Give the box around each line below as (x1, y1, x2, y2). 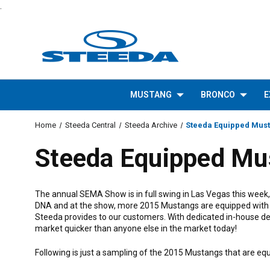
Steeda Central (64, 121, 116, 130)
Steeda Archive (124, 121, 177, 130)
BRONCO (200, 90, 235, 99)
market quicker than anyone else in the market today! (35, 224, 237, 233)
